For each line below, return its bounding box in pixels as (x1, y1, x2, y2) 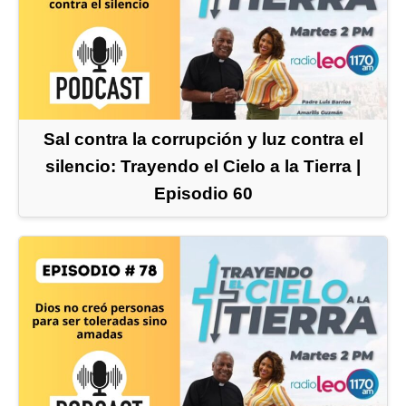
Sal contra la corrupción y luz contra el (43, 129, 363, 149)
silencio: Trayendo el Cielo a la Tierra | (45, 156, 361, 176)
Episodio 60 (153, 183, 253, 203)
